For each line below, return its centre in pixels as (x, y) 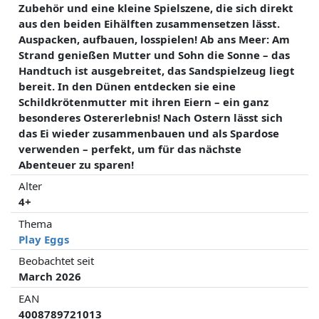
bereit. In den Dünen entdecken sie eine (127, 86)
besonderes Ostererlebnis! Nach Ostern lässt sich (151, 117)
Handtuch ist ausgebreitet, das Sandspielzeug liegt (157, 70)
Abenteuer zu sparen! (77, 164)
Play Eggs (44, 239)
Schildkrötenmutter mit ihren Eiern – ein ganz (144, 101)
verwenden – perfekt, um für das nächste (130, 148)
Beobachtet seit (57, 261)
